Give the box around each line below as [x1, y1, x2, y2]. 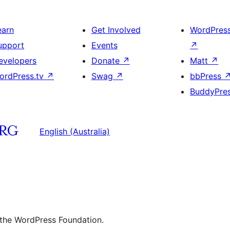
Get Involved [91, 25, 141, 35]
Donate [91, 55, 122, 66]
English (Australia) [40, 126, 110, 137]
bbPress [190, 71, 224, 82]
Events [91, 40, 118, 51]
